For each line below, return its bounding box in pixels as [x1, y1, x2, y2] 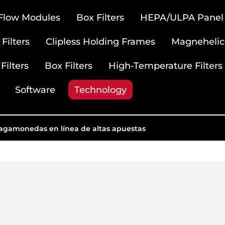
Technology [74, 84, 127, 95]
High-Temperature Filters [108, 60, 222, 71]
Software [15, 84, 55, 95]
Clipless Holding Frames [45, 36, 155, 47]
